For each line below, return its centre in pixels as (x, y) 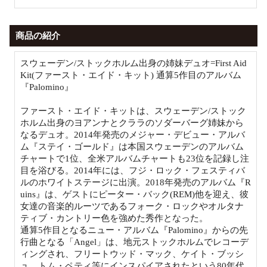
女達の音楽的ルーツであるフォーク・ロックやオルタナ (132, 206)
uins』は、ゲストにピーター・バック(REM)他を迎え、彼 (134, 194)
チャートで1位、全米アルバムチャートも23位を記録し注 (135, 158)
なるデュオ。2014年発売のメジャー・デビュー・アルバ (133, 134)
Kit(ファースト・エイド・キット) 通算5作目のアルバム (131, 75)
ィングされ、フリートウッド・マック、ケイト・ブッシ (132, 254)
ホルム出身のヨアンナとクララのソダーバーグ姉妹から (132, 122)
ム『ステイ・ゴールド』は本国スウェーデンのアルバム (132, 146)
